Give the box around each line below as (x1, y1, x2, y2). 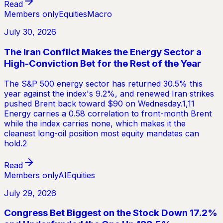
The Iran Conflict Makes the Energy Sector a (4, 46, 202, 58)
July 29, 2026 (4, 188, 56, 198)
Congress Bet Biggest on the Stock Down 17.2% (4, 207, 218, 219)
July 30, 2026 (4, 27, 56, 37)
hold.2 (4, 138, 27, 148)
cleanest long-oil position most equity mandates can (4, 128, 199, 138)
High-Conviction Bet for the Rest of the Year (4, 57, 201, 69)
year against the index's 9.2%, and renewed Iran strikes (4, 88, 214, 99)
